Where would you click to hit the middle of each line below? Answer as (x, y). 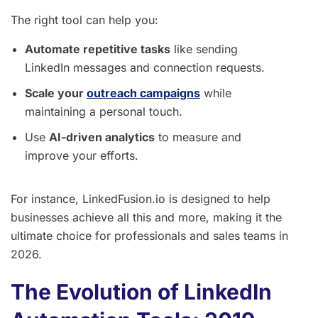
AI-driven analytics (102, 137)
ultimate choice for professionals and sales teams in (149, 235)
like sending (204, 49)
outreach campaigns (143, 93)
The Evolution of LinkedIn (141, 291)
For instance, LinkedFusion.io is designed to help (141, 198)
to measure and (198, 137)
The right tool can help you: (84, 20)
